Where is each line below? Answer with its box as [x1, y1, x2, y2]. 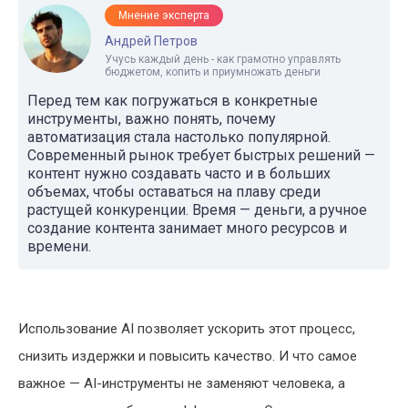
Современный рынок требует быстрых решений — [27, 147, 375, 164]
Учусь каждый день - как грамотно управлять [105, 53, 341, 66]
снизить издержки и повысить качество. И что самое [18, 348, 357, 364]
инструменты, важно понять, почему [27, 110, 276, 127]
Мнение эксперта [118, 9, 209, 22]
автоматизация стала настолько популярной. [27, 128, 331, 146]
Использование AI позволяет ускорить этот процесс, [18, 321, 355, 337]
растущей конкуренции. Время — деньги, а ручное [27, 201, 367, 219]
